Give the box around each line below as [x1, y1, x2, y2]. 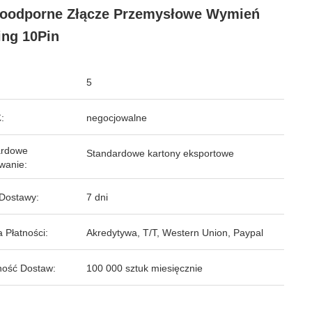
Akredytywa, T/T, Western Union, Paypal [86, 227, 263, 238]
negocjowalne [86, 112, 147, 123]
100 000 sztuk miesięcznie [86, 263, 203, 274]
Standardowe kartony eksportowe [86, 148, 234, 159]
